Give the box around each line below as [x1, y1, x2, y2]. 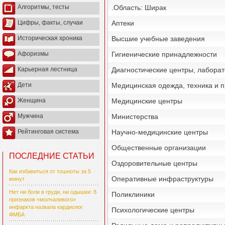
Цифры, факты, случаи [18, 19, 83, 27]
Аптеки [111, 19, 134, 27]
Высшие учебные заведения [111, 35, 205, 43]
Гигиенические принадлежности [111, 50, 217, 58]
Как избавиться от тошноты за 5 [9, 168, 91, 175]
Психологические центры [111, 206, 194, 214]
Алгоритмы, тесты [18, 4, 69, 11]
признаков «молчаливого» [9, 196, 76, 203]
